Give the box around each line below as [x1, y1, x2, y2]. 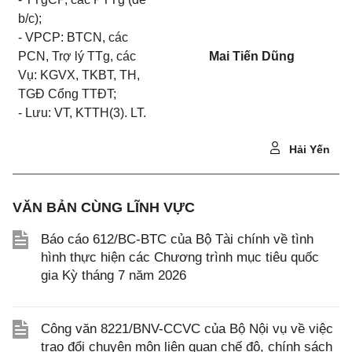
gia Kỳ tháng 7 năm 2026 [41, 268, 186, 283]
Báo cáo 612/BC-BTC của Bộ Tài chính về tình [41, 232, 313, 247]
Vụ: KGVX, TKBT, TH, [18, 68, 141, 82]
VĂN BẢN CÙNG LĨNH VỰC [13, 200, 195, 215]
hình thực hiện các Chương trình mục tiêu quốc [41, 250, 319, 265]
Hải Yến [286, 143, 330, 156]
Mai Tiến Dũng [208, 49, 295, 63]
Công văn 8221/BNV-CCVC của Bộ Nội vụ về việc [41, 321, 333, 336]
